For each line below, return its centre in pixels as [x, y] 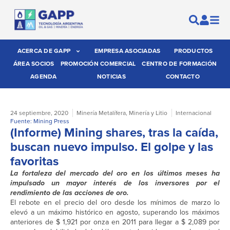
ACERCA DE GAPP [44, 51]
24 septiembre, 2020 [39, 113]
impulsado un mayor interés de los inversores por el [115, 183]
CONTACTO [183, 77]
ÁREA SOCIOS [34, 64]
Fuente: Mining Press [40, 121]
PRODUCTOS [194, 51]
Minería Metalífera [101, 113]
